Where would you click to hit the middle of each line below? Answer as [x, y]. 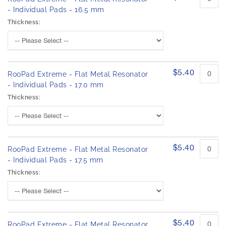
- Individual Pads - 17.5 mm [55, 160]
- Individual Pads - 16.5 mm [56, 10]
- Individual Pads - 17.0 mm [56, 85]
